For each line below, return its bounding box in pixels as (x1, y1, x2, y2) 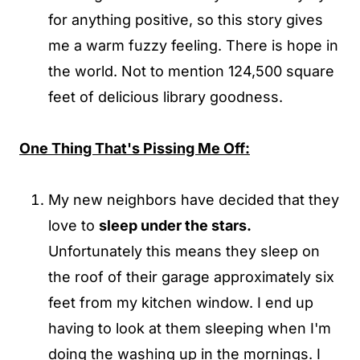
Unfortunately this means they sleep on (48, 243, 320, 260)
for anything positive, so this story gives (48, 11, 323, 28)
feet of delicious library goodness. (48, 88, 283, 105)
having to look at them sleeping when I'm (48, 320, 331, 337)
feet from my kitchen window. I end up (48, 294, 313, 311)
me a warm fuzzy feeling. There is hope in (48, 37, 338, 54)
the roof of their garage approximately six (48, 268, 334, 285)
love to (48, 217, 99, 234)
